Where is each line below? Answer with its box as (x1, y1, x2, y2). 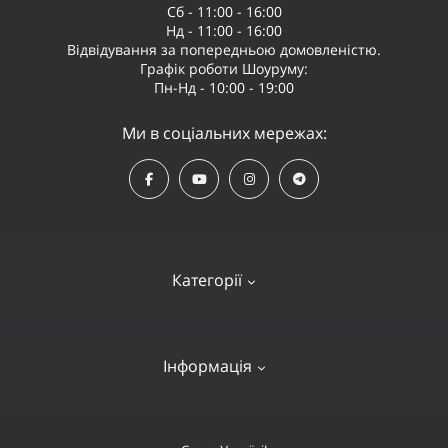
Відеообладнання (170, 382, 278, 400)
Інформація (162, 355, 252, 377)
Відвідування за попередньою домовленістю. (67, 40, 381, 59)
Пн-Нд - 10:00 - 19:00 (154, 78, 294, 97)
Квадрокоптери (175, 346, 273, 364)
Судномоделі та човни (155, 418, 293, 436)
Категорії (172, 269, 242, 291)
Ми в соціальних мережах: (121, 122, 327, 144)
